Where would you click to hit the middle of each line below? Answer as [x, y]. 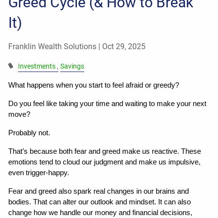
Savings [72, 66]
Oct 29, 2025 [124, 46]
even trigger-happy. [39, 173]
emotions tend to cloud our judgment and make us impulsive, [105, 162]
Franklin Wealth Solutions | [55, 46]
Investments [36, 66]
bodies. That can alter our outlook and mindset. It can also [100, 202]
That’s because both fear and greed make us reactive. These [105, 151]
